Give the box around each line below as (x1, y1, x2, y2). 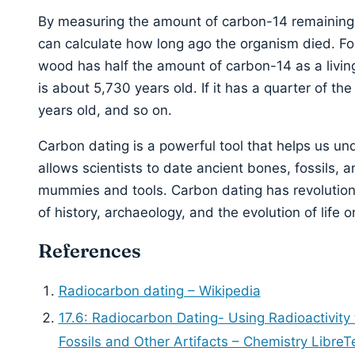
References (38, 239, 141, 263)
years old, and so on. (38, 102, 172, 119)
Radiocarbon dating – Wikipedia (58, 283, 261, 300)
